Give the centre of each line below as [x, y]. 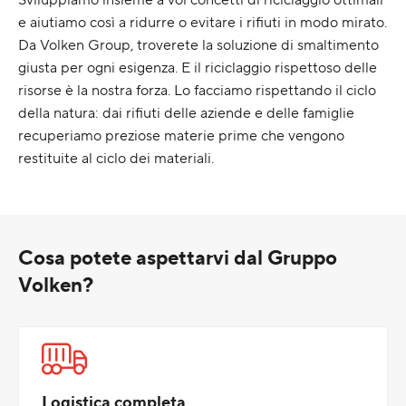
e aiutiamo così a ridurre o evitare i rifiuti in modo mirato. [203, 22]
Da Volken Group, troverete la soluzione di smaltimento [198, 44]
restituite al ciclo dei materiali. [116, 158]
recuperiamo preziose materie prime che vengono [181, 135]
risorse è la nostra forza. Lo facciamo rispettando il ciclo [197, 90]
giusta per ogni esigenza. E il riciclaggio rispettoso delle [198, 67]
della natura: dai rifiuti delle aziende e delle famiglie [186, 112]
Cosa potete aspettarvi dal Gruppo [178, 257]
